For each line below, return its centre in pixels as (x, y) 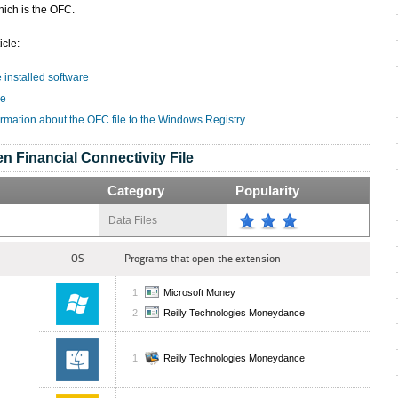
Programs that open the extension (203, 259)
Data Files (133, 220)
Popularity (267, 191)
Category (136, 191)
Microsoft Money (199, 293)
